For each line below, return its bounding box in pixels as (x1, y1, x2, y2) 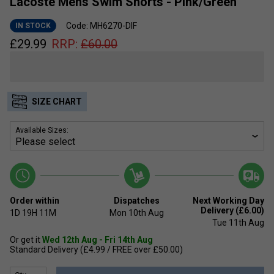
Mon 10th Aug (109, 207, 165, 218)
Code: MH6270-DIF (66, 20, 137, 31)
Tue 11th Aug (212, 217, 264, 228)
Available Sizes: (15, 125, 68, 135)
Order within (10, 195, 59, 206)
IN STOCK (15, 21, 51, 30)
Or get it (10, 234, 42, 245)
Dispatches (114, 195, 160, 206)
